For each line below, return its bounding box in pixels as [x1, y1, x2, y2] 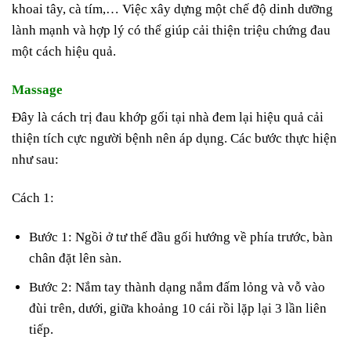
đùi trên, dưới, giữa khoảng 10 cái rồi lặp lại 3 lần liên [29, 300, 327, 316]
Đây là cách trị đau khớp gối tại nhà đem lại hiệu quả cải [12, 110, 324, 125]
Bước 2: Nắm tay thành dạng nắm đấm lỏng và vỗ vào [29, 279, 326, 295]
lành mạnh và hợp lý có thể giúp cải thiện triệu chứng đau [12, 22, 331, 38]
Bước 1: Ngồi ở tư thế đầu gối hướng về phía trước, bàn [29, 229, 334, 244]
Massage [12, 81, 63, 97]
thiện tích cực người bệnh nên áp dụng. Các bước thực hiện [12, 131, 337, 147]
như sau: [12, 152, 59, 168]
